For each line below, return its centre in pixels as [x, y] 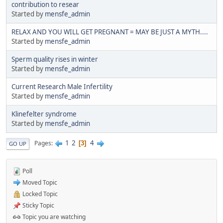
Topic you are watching [53, 217]
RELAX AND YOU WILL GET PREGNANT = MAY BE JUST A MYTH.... [110, 32]
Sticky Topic [38, 205]
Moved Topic [39, 182]
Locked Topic [39, 194]
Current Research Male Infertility [62, 86]
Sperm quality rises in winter [55, 59]
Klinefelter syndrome [44, 114]
